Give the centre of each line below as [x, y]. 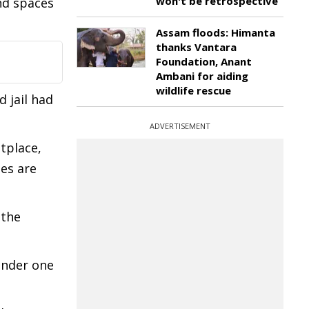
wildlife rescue [193, 90]
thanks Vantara [196, 47]
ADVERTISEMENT [180, 126]
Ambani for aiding [202, 76]
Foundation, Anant [204, 61]
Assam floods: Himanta [216, 32]
